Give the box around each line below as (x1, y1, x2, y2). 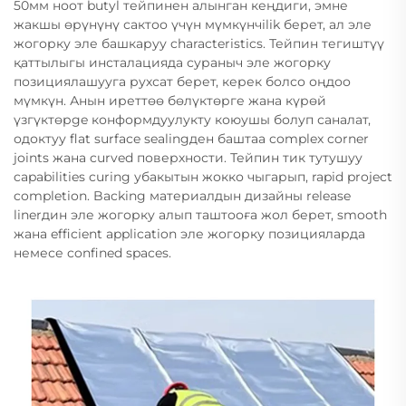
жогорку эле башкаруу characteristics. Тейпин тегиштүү (14, 35, 384, 52)
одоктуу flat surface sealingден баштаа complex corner (14, 130, 369, 147)
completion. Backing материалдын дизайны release (14, 188, 351, 204)
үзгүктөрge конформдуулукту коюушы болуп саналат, (14, 111, 371, 128)
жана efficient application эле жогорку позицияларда (14, 226, 365, 242)
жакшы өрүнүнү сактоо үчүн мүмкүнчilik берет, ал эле (14, 16, 372, 33)
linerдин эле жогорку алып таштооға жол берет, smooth (14, 207, 387, 223)
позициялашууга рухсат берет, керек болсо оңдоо (14, 73, 351, 90)
